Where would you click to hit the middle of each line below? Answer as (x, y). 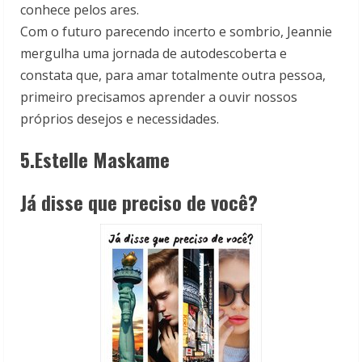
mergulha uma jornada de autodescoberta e (154, 53)
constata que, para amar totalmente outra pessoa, (173, 75)
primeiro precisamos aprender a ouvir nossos (159, 97)
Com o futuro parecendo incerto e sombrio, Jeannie (176, 31)
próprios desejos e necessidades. (120, 118)
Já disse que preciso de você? (139, 202)
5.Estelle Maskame (95, 159)
